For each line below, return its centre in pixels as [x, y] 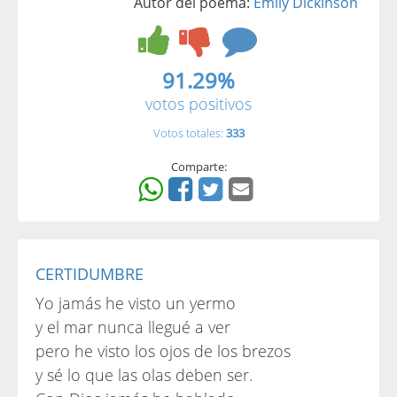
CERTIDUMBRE [90, 274]
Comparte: [198, 167]
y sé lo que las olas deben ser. [144, 375]
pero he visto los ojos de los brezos [163, 351]
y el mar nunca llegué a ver [133, 327]
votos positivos [198, 104]
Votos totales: [189, 133]
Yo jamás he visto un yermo [136, 303]
